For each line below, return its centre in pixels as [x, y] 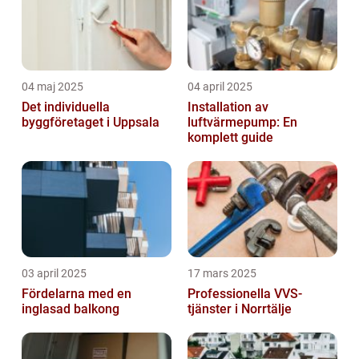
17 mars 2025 [222, 273]
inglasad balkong [71, 309]
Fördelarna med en [77, 294]
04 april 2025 [220, 87]
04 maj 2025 [52, 87]
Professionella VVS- [245, 294]
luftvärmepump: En [242, 122]
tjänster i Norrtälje [240, 309]
